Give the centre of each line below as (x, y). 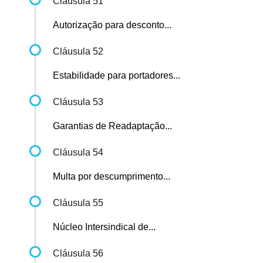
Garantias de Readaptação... (112, 126)
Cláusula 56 (78, 254)
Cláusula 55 (78, 203)
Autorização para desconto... (112, 25)
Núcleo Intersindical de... (104, 227)
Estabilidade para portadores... (117, 76)
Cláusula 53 (78, 102)
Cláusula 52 (78, 52)
